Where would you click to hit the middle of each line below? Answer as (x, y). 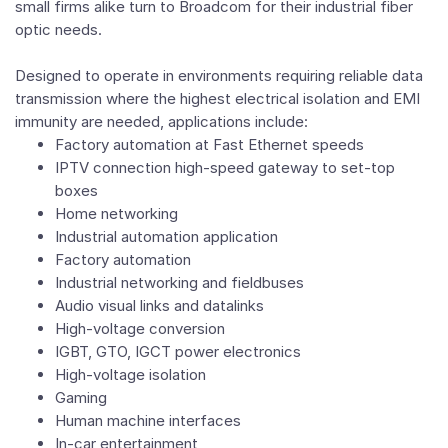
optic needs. (58, 29)
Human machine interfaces (148, 420)
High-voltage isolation (130, 374)
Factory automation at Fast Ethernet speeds (209, 144)
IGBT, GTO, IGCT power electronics (178, 351)
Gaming (81, 397)
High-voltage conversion (140, 328)
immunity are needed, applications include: (161, 121)
